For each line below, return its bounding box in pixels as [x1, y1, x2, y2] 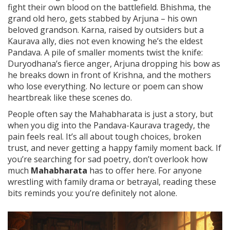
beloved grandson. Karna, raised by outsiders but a [8, 24, 204, 35]
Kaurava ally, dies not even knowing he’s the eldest [8, 35, 203, 47]
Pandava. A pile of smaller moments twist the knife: [8, 46, 203, 58]
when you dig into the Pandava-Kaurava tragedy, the [8, 119, 210, 131]
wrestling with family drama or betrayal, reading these [8, 176, 216, 187]
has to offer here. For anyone [87, 164, 202, 176]
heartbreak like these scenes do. [8, 91, 132, 103]
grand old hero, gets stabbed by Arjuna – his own [8, 12, 197, 24]
